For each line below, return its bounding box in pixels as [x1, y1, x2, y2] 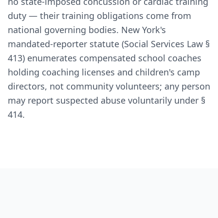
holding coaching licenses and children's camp [8, 66, 200, 78]
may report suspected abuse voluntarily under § [8, 94, 205, 106]
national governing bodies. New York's [8, 24, 166, 36]
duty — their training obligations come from [8, 10, 191, 21]
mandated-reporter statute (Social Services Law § [8, 38, 210, 50]
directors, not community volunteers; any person [8, 80, 210, 92]
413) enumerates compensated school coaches [8, 52, 201, 64]
